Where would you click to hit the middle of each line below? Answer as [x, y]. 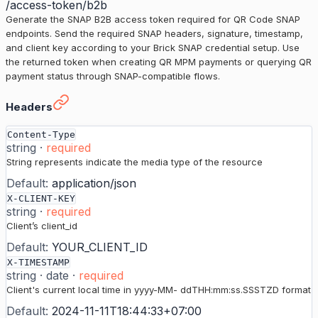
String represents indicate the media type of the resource [135, 162]
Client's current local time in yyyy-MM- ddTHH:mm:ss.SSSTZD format [159, 290]
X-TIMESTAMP [38, 263]
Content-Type [41, 135]
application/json [94, 183]
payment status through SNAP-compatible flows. [113, 76]
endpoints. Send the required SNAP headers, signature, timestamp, [154, 34]
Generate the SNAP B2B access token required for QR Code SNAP [153, 20]
